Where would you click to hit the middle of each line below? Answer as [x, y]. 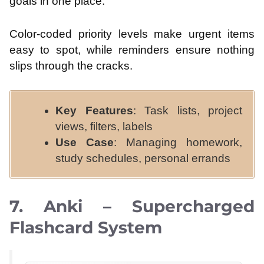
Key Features [94, 111]
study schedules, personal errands [143, 159]
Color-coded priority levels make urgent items [132, 34]
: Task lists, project [187, 111]
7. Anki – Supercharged [132, 206]
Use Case [85, 143]
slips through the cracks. [71, 65]
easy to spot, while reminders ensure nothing [132, 49]
